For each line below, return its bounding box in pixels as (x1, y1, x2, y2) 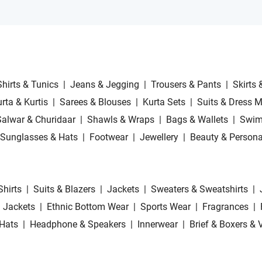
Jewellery (140, 132, 178, 143)
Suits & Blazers (33, 184, 95, 195)
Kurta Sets (143, 96, 185, 108)
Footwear (89, 132, 128, 143)
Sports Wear (140, 201, 191, 213)
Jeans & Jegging (70, 79, 139, 91)
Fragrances (202, 201, 249, 213)
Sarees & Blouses (60, 96, 131, 108)
